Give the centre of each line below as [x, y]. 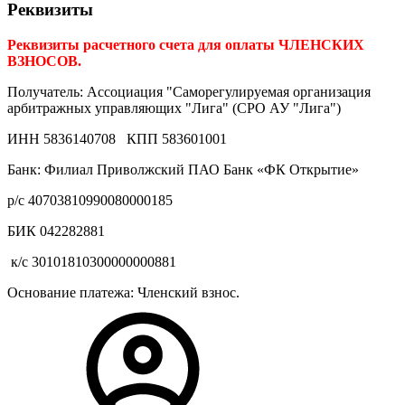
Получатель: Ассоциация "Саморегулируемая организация [189, 92]
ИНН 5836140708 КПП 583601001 [117, 139]
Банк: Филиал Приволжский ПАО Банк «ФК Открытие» [183, 170]
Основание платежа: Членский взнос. [123, 293]
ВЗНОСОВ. [44, 61]
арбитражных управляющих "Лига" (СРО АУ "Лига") [174, 108]
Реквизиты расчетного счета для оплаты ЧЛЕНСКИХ [186, 45]
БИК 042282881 [56, 231]
